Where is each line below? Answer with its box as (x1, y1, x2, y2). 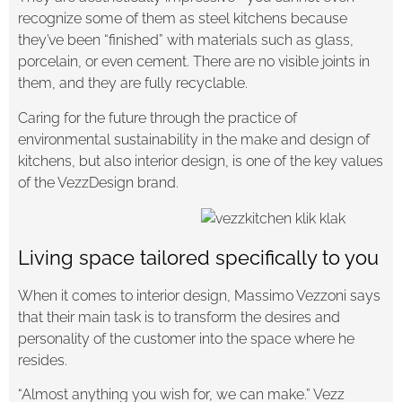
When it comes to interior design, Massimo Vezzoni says (18, 286, 380, 304)
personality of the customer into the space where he (18, 329, 354, 347)
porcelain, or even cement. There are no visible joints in (18, 53, 370, 71)
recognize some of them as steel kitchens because (18, 10, 347, 28)
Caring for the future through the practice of (18, 109, 297, 127)
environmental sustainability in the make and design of (18, 130, 370, 148)
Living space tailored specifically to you (18, 245, 379, 269)
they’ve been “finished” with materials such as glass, (18, 31, 354, 49)
